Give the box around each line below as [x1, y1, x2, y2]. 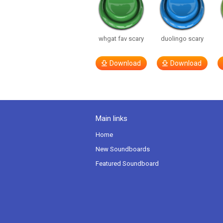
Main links [96, 114, 127, 123]
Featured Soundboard [96, 160, 159, 167]
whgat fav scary [98, 35, 144, 42]
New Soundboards [96, 145, 150, 153]
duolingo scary [160, 35, 204, 42]
